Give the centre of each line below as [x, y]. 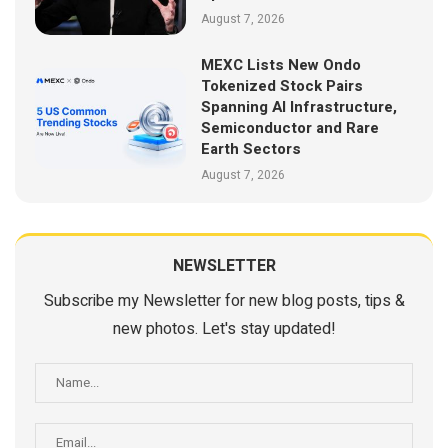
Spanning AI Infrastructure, [299, 106]
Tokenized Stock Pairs [282, 85]
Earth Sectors [251, 148]
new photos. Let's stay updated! [224, 328]
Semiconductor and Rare [290, 127]
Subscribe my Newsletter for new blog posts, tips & [224, 300]
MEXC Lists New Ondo [281, 64]
